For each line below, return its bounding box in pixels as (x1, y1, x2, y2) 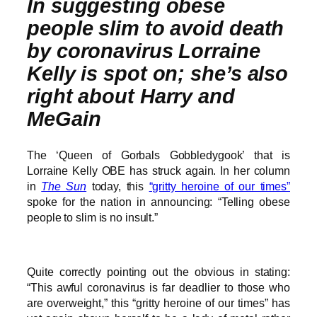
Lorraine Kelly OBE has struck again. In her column (27, 164, 290, 178)
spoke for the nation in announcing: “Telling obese (27, 195, 290, 209)
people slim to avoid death (27, 17, 284, 40)
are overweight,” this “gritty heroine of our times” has (27, 296, 290, 309)
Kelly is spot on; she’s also (27, 62, 289, 86)
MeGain (27, 108, 101, 131)
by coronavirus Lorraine (27, 40, 260, 63)
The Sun (41, 180, 87, 193)
